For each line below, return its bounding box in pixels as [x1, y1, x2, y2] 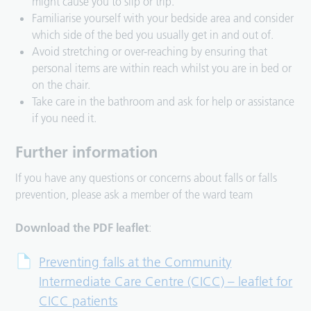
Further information [15, 142, 158, 162]
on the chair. [32, 78, 91, 92]
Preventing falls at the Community [39, 254, 232, 271]
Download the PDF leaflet [15, 221, 149, 235]
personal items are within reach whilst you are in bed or [32, 61, 292, 76]
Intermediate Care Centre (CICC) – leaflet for [39, 274, 293, 290]
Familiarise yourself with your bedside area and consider [32, 11, 294, 26]
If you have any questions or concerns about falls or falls [15, 171, 278, 185]
